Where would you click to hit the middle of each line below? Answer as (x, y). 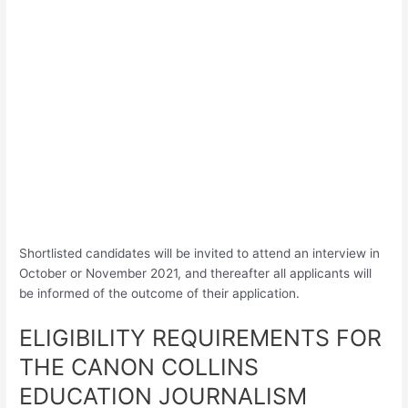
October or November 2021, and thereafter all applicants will (196, 273)
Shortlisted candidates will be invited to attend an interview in (200, 253)
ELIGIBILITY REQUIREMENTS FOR (201, 337)
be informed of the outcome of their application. (160, 293)
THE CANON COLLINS (139, 367)
